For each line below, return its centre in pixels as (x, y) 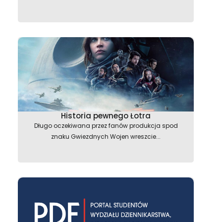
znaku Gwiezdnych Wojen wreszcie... (106, 137)
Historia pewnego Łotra (106, 116)
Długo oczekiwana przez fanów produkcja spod (106, 126)
